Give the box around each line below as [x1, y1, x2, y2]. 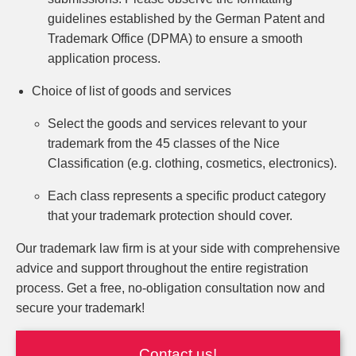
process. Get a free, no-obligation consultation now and [16, 281, 325, 295]
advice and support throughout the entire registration [16, 261, 308, 275]
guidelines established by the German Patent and [48, 12, 325, 25]
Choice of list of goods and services [32, 84, 231, 98]
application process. [48, 52, 161, 65]
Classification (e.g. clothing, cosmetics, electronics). [48, 157, 340, 170]
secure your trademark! [16, 301, 145, 315]
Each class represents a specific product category [48, 189, 326, 203]
